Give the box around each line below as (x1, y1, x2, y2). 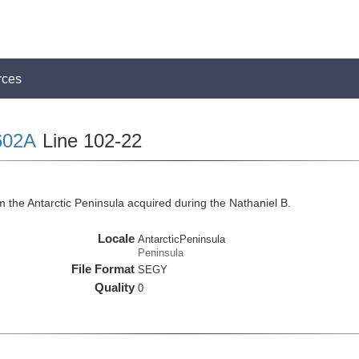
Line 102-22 (36, 130, 142, 151)
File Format (71, 262, 135, 276)
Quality (95, 280, 135, 294)
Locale (98, 232, 135, 245)
